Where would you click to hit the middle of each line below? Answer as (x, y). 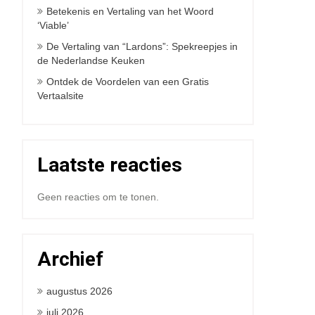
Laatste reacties (110, 165)
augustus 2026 (79, 291)
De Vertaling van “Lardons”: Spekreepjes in (142, 46)
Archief (70, 259)
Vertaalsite (60, 96)
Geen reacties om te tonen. (98, 197)
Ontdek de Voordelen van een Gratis (128, 82)
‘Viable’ (53, 25)
